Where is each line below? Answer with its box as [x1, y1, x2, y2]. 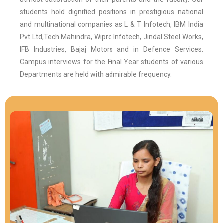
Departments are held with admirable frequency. [20, 70, 172, 78]
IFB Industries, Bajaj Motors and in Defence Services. [20, 45, 203, 53]
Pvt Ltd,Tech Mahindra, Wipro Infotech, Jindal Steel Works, [20, 33, 203, 41]
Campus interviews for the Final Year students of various [20, 58, 203, 66]
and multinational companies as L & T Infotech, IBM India [20, 20, 203, 28]
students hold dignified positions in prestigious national [20, 8, 203, 16]
